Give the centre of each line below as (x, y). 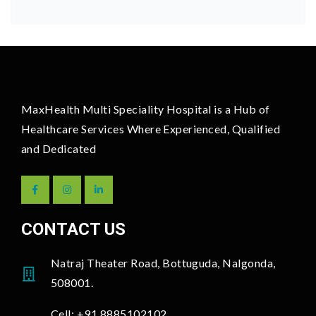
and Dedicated (59, 148)
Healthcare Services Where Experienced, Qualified (151, 128)
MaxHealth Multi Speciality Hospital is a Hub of (146, 109)
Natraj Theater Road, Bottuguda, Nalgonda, (163, 262)
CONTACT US (73, 229)
